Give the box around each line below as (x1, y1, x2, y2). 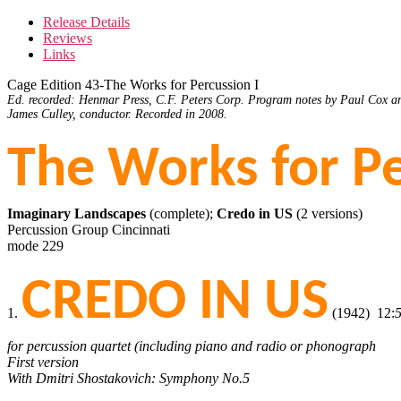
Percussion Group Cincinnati (7, 221, 170, 237)
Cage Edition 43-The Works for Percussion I (7, 76, 259, 92)
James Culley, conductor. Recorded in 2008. (7, 107, 227, 121)
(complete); (146, 205, 217, 221)
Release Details (43, 13, 130, 30)
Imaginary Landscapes (7, 205, 146, 221)
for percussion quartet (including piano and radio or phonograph (7, 337, 376, 354)
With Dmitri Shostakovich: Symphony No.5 (7, 370, 250, 386)
